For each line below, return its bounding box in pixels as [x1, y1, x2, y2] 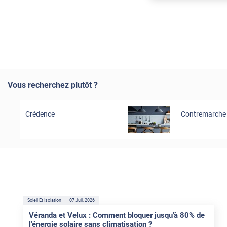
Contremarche [180, 109, 226, 118]
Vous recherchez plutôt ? [8, 80, 98, 90]
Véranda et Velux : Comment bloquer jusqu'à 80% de [28, 211, 205, 220]
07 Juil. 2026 [69, 198, 95, 203]
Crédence [25, 109, 55, 118]
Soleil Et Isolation [27, 198, 61, 203]
